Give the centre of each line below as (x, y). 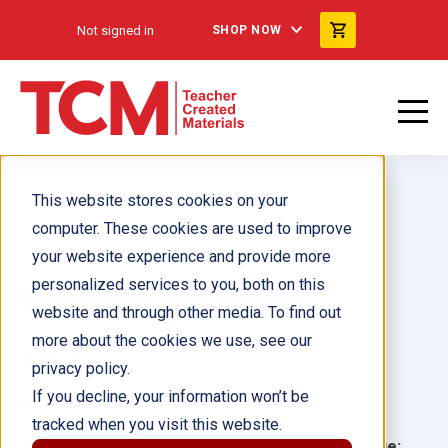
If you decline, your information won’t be (170, 396)
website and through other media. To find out (186, 312)
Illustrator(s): (72, 403)
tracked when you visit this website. (157, 424)
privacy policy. (81, 368)
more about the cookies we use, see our (172, 340)
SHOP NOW (246, 30)
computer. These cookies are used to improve (192, 228)
